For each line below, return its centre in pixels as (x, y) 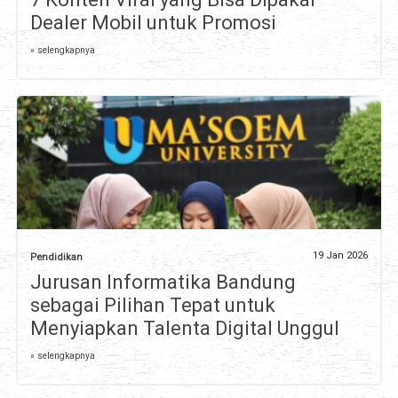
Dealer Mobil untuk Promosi (153, 23)
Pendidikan (56, 257)
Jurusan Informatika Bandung (163, 282)
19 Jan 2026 (341, 255)
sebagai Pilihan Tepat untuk (152, 305)
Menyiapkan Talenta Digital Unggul (184, 328)
